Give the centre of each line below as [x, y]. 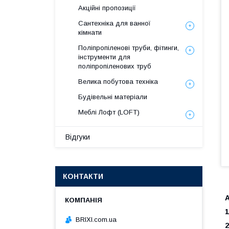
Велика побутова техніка [118, 82]
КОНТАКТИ [83, 176]
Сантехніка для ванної [114, 23]
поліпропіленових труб [115, 66]
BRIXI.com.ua [96, 219]
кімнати [90, 32]
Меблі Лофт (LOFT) [109, 112]
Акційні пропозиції [107, 8]
